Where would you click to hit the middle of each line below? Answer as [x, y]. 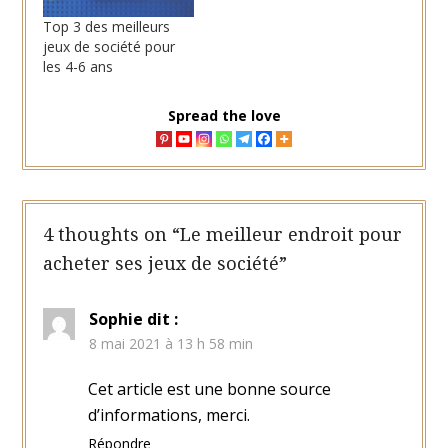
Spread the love [224, 115]
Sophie [115, 319]
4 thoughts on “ [111, 234]
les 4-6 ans [77, 66]
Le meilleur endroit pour [290, 234]
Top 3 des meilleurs [106, 26]
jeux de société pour [108, 46]
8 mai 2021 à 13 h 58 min [170, 344]
